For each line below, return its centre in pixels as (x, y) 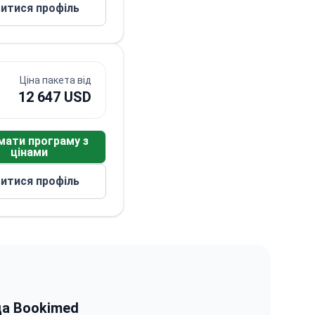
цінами (29, 152)
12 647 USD (55, 97)
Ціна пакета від (56, 80)
